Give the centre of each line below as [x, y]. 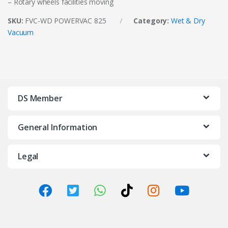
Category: [152, 20]
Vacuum [21, 32]
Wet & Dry [188, 20]
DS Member [40, 98]
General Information [58, 127]
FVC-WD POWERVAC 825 [66, 20]
